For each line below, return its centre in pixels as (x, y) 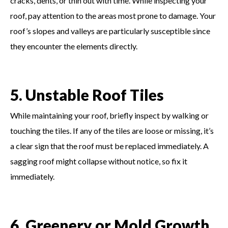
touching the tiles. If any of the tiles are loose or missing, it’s (112, 130)
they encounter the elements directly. (74, 46)
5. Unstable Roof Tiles (87, 94)
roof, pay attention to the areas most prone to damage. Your (113, 15)
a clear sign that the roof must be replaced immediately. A (109, 146)
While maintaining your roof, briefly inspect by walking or (109, 115)
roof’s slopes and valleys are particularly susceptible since (110, 31)
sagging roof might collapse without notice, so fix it (99, 161)
